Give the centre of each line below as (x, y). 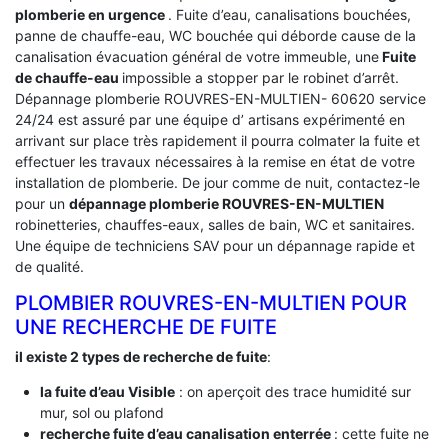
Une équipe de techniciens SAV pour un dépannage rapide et (215, 245)
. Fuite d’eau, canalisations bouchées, (289, 14)
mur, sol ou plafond (101, 412)
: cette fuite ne (381, 433)
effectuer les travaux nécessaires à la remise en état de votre (215, 161)
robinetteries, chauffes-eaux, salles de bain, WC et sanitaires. (215, 224)
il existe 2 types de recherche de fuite (141, 356)
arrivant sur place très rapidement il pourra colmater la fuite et (217, 140)
